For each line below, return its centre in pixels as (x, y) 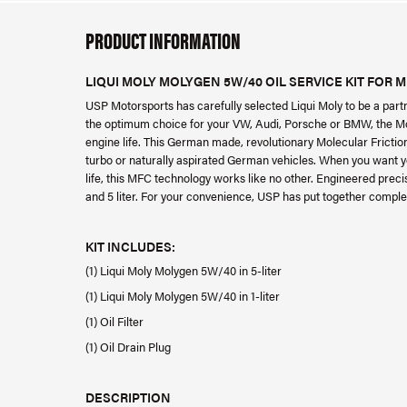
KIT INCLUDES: (132, 246)
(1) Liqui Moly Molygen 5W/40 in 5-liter (184, 270)
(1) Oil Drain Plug (128, 347)
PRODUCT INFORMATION (163, 40)
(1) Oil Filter (114, 321)
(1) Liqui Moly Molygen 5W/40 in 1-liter (183, 296)
